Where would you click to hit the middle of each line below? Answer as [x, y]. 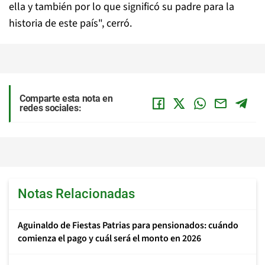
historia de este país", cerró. [70, 23]
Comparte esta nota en [66, 98]
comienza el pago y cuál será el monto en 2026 [109, 238]
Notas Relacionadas [76, 194]
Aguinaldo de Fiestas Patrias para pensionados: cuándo [128, 225]
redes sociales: [51, 108]
